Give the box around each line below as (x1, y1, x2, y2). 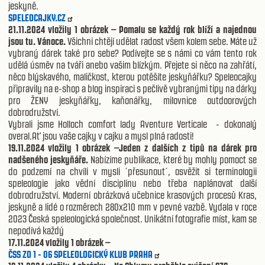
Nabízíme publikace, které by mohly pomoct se (90, 153, 257, 166)
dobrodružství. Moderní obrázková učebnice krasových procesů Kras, (8, 189, 257, 201)
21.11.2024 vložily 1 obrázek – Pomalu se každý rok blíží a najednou (8, 23, 257, 35)
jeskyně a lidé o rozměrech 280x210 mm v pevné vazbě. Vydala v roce (8, 201, 257, 213)
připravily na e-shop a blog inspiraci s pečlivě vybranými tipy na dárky (8, 82, 257, 95)
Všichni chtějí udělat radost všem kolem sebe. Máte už (67, 35, 257, 47)
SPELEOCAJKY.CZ (8, 11, 66, 24)
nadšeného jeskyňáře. (8, 153, 91, 166)
